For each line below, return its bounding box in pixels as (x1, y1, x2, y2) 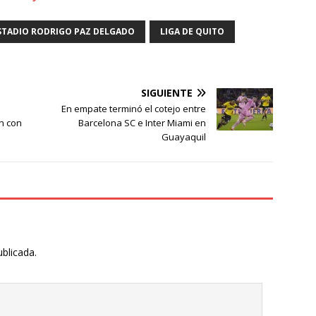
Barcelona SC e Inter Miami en (78, 116, 207, 129)
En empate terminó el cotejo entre (61, 102, 207, 115)
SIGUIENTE (141, 85, 193, 99)
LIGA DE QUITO (160, 25, 224, 37)
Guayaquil (162, 130, 207, 143)
